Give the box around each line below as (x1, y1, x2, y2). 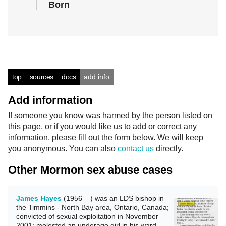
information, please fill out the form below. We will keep (8, 133, 203, 142)
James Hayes (16, 194, 62, 202)
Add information (8, 94, 92, 106)
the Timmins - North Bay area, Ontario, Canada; (16, 203, 169, 211)
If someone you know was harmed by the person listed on (8, 111, 212, 120)
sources (29, 73, 54, 81)
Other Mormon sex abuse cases (8, 163, 173, 176)
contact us (118, 144, 154, 153)
